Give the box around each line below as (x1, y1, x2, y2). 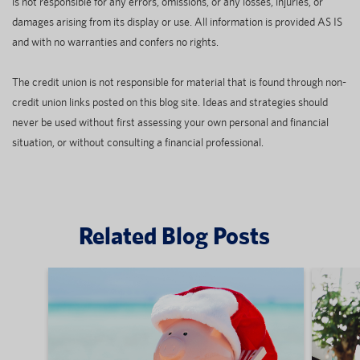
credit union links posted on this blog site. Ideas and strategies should (12, 95, 328, 108)
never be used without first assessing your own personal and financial (12, 115, 329, 129)
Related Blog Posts (78, 220, 270, 250)
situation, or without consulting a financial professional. (12, 135, 264, 149)
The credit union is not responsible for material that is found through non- (12, 75, 346, 88)
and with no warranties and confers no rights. (12, 35, 219, 48)
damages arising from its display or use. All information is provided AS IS (12, 14, 342, 28)
